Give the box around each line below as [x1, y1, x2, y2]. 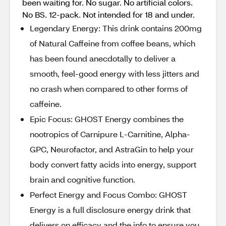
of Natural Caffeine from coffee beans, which [30, 38, 195, 48]
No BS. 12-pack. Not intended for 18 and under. [22, 9, 195, 20]
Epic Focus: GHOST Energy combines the [30, 114, 184, 124]
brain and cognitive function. [30, 174, 135, 185]
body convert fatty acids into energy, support [30, 159, 196, 169]
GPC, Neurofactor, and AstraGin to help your [30, 144, 194, 154]
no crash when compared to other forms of [30, 83, 188, 94]
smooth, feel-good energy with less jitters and [30, 68, 199, 79]
